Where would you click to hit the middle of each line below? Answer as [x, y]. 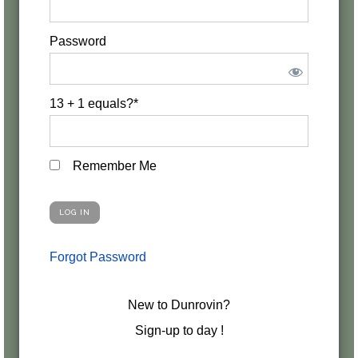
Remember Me [113, 166]
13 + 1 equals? [91, 103]
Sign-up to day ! [179, 330]
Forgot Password [98, 257]
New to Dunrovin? [179, 305]
